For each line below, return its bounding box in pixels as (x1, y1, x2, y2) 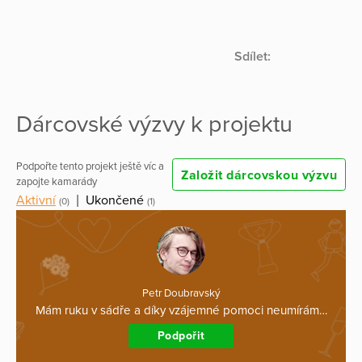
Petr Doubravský (141, 287, 221, 301)
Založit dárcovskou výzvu (181, 167, 337, 184)
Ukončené (86, 192, 144, 209)
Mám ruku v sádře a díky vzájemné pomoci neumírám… (35, 303, 327, 318)
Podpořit (157, 328, 205, 343)
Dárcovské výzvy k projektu (16, 110, 293, 138)
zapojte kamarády (16, 175, 97, 189)
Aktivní (16, 192, 56, 209)
